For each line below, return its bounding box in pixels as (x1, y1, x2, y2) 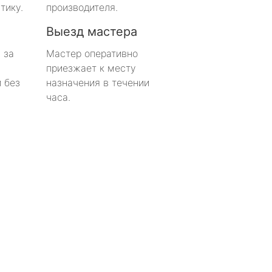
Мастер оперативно (46, 47, 138, 59)
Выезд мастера (46, 24, 137, 39)
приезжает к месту (46, 61, 136, 74)
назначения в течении (46, 76, 149, 89)
